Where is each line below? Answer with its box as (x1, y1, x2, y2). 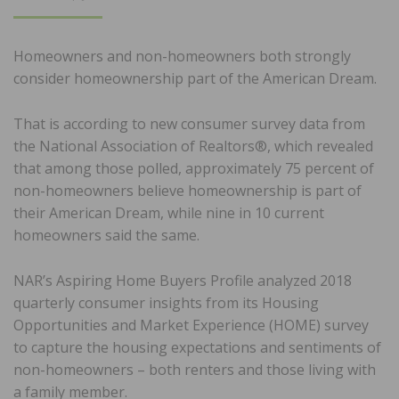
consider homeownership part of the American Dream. (13, 69, 377, 89)
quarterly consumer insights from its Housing (13, 293, 319, 313)
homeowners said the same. (13, 225, 199, 246)
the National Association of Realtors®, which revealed (13, 136, 373, 157)
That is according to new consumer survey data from (13, 114, 365, 134)
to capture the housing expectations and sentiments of (13, 338, 381, 358)
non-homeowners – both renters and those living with (13, 360, 376, 380)
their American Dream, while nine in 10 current (13, 203, 324, 224)
